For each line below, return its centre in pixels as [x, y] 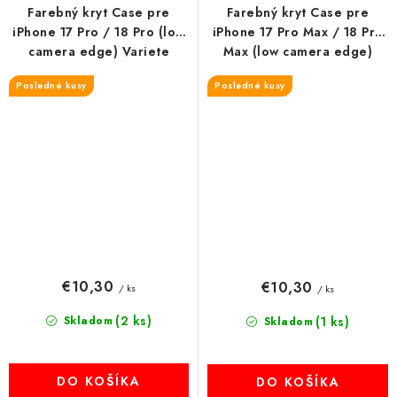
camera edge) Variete [99, 51]
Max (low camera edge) [298, 51]
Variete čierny [298, 71]
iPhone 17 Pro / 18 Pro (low [99, 32]
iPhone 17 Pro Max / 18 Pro [298, 32]
